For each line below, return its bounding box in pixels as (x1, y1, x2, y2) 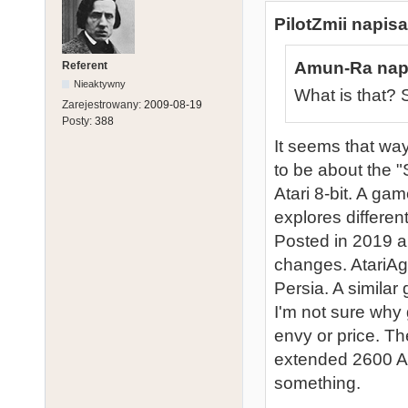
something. (274, 373, 361, 393)
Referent (62, 58, 107, 72)
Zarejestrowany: (62, 97, 144, 111)
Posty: (62, 114, 95, 127)
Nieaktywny (74, 77, 127, 89)
